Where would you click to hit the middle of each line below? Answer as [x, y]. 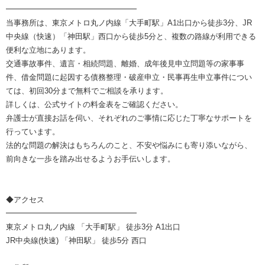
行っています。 [33, 132]
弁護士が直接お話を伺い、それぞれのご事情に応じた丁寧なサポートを [129, 118]
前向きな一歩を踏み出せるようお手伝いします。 [91, 159]
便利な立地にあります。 [48, 50]
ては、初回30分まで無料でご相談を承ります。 [87, 91]
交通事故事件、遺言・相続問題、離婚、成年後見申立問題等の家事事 [125, 64]
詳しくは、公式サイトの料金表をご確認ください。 [94, 105]
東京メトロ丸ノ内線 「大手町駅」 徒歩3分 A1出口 [93, 227]
